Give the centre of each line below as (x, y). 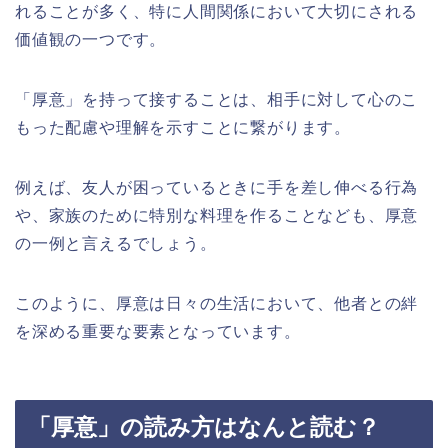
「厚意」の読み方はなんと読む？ (204, 426)
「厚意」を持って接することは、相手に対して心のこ (217, 99)
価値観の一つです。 (91, 39)
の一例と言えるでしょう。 (116, 243)
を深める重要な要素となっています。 (158, 331)
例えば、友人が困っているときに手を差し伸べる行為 (217, 187)
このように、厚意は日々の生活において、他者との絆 (217, 303)
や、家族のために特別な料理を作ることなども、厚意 (217, 215)
